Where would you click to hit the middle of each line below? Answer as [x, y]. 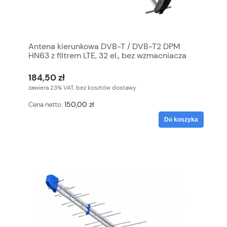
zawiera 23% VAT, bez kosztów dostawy [82, 88]
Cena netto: [46, 105]
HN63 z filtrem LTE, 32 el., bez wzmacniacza [107, 56]
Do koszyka [181, 119]
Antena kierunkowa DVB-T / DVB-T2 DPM [104, 47]
